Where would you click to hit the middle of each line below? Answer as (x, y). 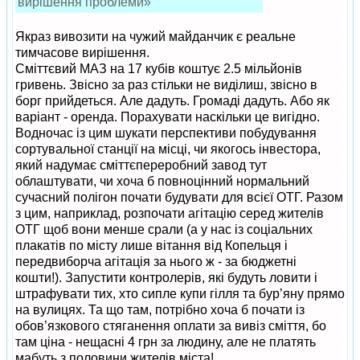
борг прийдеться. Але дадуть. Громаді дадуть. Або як (172, 101)
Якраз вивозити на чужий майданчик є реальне (155, 37)
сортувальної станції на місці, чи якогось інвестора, (168, 149)
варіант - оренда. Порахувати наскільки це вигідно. (168, 117)
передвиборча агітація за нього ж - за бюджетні (156, 262)
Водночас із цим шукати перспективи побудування (166, 133)
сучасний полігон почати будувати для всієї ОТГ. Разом (179, 197)
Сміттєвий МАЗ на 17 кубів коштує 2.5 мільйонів (159, 69)
